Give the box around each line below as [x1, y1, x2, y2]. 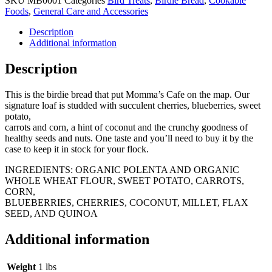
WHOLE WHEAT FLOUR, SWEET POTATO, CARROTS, [5, 175, 244, 186]
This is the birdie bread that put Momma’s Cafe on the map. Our [5, 89, 250, 100]
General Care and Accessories [33, 6, 148, 17]
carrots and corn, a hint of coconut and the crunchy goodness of [5, 122, 248, 133]
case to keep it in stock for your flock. [5, 144, 149, 155]
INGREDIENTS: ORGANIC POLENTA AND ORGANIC [5, 165, 239, 175]
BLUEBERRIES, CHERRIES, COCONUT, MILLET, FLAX [5, 197, 248, 208]
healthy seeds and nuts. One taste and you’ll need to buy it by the [5, 133, 253, 144]
